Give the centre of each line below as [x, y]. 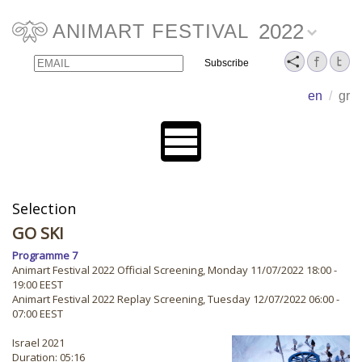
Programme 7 [45, 255]
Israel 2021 [38, 343]
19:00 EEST [38, 284]
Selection [44, 208]
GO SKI [38, 233]
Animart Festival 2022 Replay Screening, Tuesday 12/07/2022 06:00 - [176, 299]
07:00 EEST [38, 314]
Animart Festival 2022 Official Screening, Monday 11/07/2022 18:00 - [175, 270]
